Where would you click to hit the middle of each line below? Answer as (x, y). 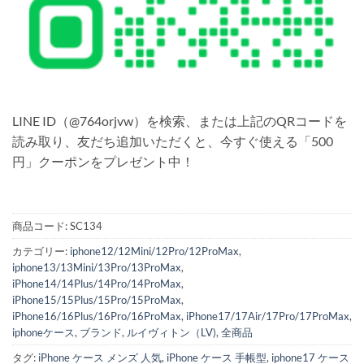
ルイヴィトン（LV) (171, 333)
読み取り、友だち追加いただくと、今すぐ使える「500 (173, 141)
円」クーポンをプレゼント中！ (103, 162)
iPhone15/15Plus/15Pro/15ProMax (97, 300)
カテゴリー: (41, 251)
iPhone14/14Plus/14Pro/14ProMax (97, 284)
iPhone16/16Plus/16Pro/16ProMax (97, 316)
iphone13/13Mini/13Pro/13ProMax (97, 268)
